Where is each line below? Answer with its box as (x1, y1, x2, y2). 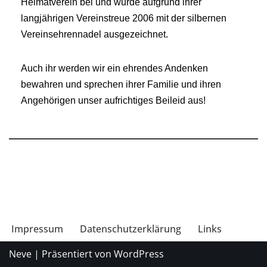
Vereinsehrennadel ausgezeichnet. (21, 29, 168, 40)
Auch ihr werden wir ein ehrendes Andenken (21, 63, 208, 74)
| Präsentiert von (32, 247, 114, 260)
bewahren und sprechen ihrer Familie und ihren (21, 79, 221, 90)
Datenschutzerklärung (80, 222, 181, 235)
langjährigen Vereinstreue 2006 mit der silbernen (21, 13, 226, 24)
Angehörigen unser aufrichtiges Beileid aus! (21, 95, 206, 106)
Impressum (11, 222, 63, 235)
